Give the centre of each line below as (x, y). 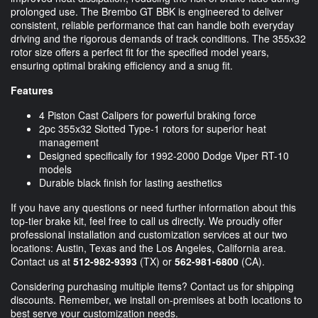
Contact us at (42, 261)
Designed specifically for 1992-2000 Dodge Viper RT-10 (164, 155)
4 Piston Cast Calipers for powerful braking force (148, 115)
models (55, 169)
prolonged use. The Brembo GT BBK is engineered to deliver (147, 11)
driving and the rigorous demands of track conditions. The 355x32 (158, 38)
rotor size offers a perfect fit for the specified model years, (140, 51)
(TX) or (156, 261)
